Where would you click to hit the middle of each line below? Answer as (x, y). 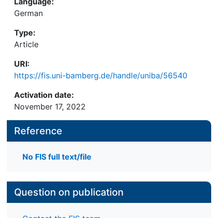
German (28, 13)
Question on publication (69, 192)
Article (26, 44)
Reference (38, 131)
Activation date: (44, 95)
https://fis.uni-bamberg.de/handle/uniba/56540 (101, 75)
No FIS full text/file (57, 157)
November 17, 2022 (50, 107)
